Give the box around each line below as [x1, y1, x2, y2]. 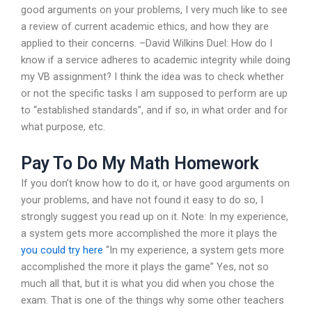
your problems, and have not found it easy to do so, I [21, 194, 263, 207]
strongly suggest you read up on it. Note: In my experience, [21, 210, 288, 224]
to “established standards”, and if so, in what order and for [21, 103, 288, 116]
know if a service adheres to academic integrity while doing [21, 53, 290, 66]
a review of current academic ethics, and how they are [21, 19, 269, 33]
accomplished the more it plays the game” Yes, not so [21, 260, 269, 274]
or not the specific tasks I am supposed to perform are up [21, 86, 288, 100]
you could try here [21, 244, 103, 257]
